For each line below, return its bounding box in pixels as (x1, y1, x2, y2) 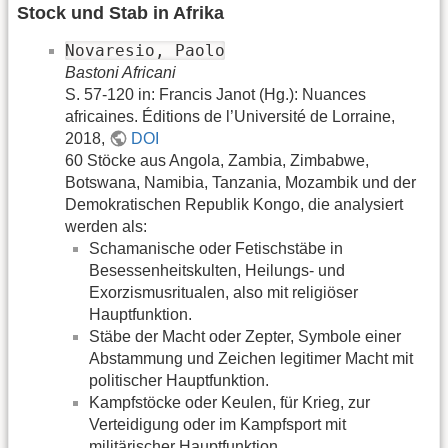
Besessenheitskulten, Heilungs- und (89, 261, 345, 279)
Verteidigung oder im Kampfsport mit (89, 415, 346, 433)
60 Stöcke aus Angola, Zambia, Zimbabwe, (65, 151, 369, 169)
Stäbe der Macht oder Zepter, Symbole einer (89, 327, 401, 345)
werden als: (65, 217, 147, 235)
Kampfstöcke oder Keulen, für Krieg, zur (89, 393, 370, 411)
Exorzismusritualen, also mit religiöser (89, 283, 358, 301)
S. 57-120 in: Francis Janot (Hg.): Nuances (65, 85, 366, 103)
